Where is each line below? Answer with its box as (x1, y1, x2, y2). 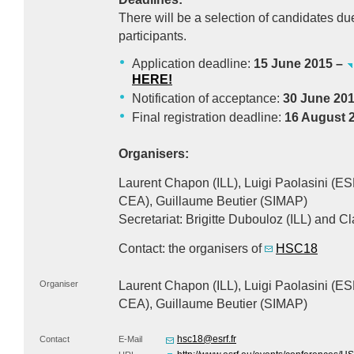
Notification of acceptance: (132, 92, 283, 105)
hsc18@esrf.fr (177, 333, 236, 345)
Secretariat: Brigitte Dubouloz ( (119, 213, 290, 226)
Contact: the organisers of (119, 242, 265, 255)
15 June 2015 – (254, 57, 346, 70)
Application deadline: (132, 57, 254, 70)
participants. (119, 29, 186, 43)
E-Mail (119, 334, 142, 344)
